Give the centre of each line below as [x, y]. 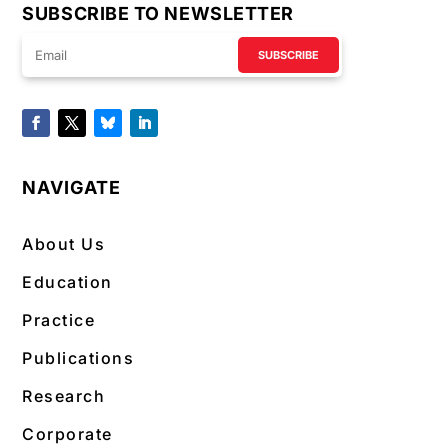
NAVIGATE [72, 188]
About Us [64, 244]
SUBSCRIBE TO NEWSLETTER [158, 13]
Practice [59, 320]
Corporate [67, 434]
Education [67, 282]
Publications [78, 358]
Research [64, 396]
